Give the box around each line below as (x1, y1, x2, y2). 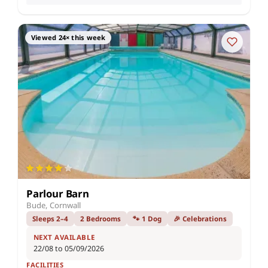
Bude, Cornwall (26, 199, 81, 211)
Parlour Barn (26, 186, 89, 200)
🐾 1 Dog (133, 214, 162, 223)
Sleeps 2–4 (32, 214, 68, 223)
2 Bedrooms (80, 214, 121, 223)
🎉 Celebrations (173, 214, 227, 223)
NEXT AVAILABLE (33, 232, 95, 242)
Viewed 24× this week (31, 33, 106, 42)
